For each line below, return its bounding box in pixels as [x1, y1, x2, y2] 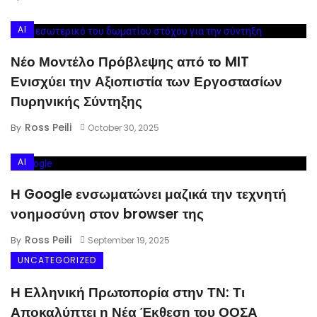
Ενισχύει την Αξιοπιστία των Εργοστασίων [11, 71, 282, 91]
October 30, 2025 [87, 121, 159, 134]
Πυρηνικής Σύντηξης [11, 91, 142, 111]
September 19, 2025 [87, 234, 170, 246]
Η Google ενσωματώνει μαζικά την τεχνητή [11, 184, 287, 204]
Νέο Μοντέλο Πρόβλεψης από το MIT [11, 52, 249, 71]
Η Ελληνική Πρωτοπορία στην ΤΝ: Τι [11, 282, 245, 302]
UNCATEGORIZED [18, 253, 96, 266]
